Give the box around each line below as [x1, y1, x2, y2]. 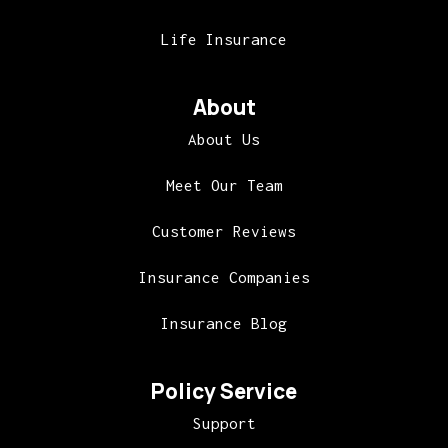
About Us [188, 130, 260, 149]
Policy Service [151, 377, 297, 406]
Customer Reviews [152, 222, 296, 241]
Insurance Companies [138, 268, 310, 287]
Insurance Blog [161, 314, 287, 333]
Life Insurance [161, 30, 287, 49]
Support [192, 414, 256, 433]
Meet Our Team [165, 176, 283, 195]
